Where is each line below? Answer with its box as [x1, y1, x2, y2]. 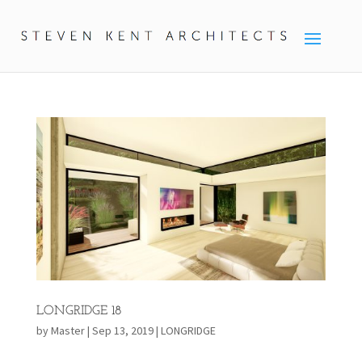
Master [50, 322, 85, 338]
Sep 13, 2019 [91, 322, 154, 338]
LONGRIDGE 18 [36, 304, 121, 318]
